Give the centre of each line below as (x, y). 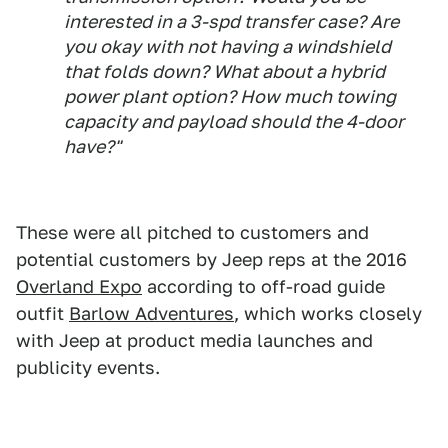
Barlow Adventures (151, 313)
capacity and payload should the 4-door (234, 121)
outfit (42, 313)
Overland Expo (79, 286)
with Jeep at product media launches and (194, 340)
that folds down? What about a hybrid (224, 71)
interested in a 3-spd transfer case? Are (231, 21)
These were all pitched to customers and (192, 232)
